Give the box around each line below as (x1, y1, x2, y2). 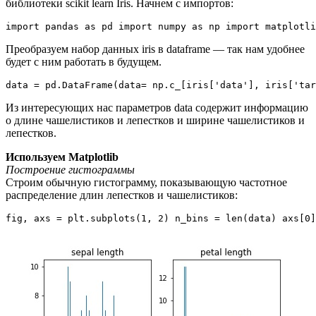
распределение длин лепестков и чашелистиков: (6, 188, 238, 201)
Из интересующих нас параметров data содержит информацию (6, 101, 308, 114)
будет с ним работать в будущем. (6, 55, 162, 68)
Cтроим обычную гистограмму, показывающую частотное (6, 176, 287, 188)
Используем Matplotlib (6, 150, 119, 163)
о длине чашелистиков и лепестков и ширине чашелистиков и (6, 114, 305, 126)
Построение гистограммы (6, 163, 135, 176)
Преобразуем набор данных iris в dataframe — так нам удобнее (6, 42, 305, 55)
